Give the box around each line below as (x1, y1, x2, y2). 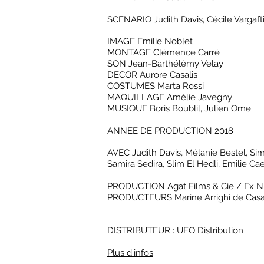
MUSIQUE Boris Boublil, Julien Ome (107, 103, 251, 114)
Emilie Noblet (137, 36, 193, 47)
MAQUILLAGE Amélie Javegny (107, 92, 232, 103)
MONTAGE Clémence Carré (107, 47, 220, 58)
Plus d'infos (107, 247, 153, 258)
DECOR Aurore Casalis (107, 70, 197, 80)
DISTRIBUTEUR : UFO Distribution (107, 225, 243, 236)
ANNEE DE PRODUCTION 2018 (107, 126, 233, 136)
